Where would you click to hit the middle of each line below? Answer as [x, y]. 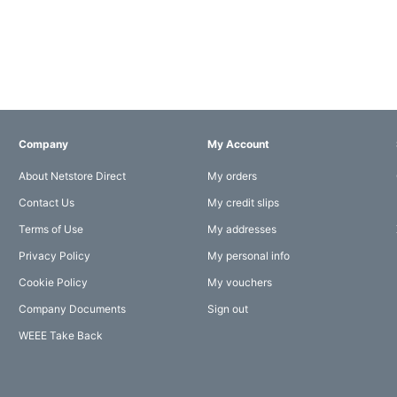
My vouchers [239, 283]
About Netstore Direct [72, 176]
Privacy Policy [54, 256]
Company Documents [72, 309]
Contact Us [46, 203]
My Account [238, 144]
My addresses [241, 230]
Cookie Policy [53, 283]
